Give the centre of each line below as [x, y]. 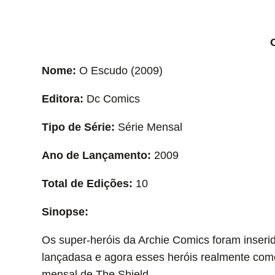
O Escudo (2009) [119, 70]
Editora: [62, 99]
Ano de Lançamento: [96, 155]
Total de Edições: [87, 183]
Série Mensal [148, 127]
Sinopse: [65, 211]
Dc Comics [111, 99]
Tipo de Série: [78, 127]
